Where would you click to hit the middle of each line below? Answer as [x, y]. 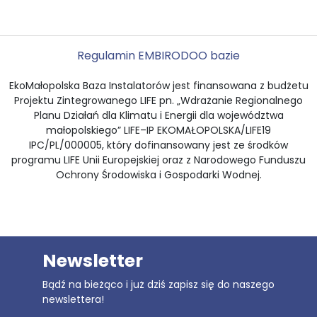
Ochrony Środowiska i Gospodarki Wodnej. [158, 175]
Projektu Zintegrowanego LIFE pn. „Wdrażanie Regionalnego [158, 101]
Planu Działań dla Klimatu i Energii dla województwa [158, 116]
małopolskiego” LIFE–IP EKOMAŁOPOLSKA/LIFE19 [158, 131]
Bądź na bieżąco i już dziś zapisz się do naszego [158, 285]
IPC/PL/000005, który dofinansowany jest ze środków [158, 145]
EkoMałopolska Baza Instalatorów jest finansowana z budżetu [158, 86]
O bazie [219, 56]
